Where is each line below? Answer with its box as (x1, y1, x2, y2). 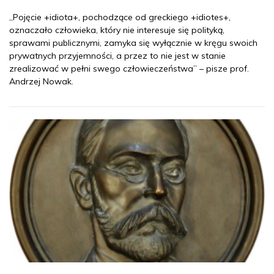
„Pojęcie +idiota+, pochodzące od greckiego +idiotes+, (9, 12, 231, 23)
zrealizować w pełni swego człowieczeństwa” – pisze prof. (9, 63, 249, 75)
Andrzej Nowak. (9, 76, 76, 87)
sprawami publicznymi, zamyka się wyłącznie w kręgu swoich (9, 37, 257, 49)
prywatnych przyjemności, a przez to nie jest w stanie (9, 50, 226, 62)
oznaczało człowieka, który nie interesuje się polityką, (9, 24, 224, 36)
